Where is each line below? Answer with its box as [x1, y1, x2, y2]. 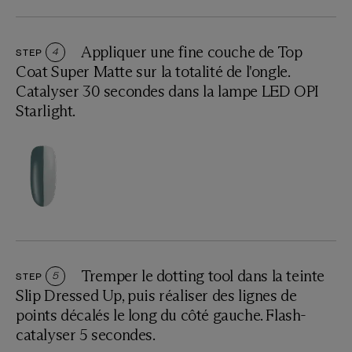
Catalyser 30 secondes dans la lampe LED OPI [16, 81, 319, 101]
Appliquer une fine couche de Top [81, 42, 302, 61]
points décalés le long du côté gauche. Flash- [16, 305, 307, 324]
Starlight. [16, 101, 75, 120]
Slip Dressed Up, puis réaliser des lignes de [16, 285, 297, 305]
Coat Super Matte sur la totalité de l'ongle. [16, 61, 290, 81]
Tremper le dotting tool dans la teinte [81, 266, 325, 285]
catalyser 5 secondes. [16, 324, 156, 344]
